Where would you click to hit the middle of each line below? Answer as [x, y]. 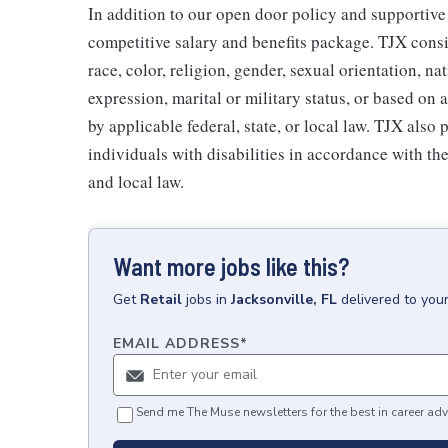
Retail [161, 299]
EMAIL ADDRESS [176, 343]
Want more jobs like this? [231, 266]
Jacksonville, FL [284, 299]
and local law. [136, 181]
